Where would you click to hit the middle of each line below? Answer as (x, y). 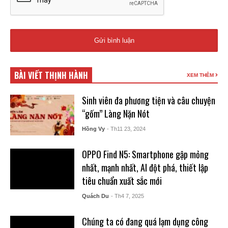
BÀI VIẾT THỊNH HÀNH (51, 76)
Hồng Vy (93, 129)
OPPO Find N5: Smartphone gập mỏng (145, 154)
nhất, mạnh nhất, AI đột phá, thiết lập (145, 168)
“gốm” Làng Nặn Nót (116, 114)
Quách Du (95, 196)
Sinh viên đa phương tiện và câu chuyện (148, 101)
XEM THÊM (201, 75)
